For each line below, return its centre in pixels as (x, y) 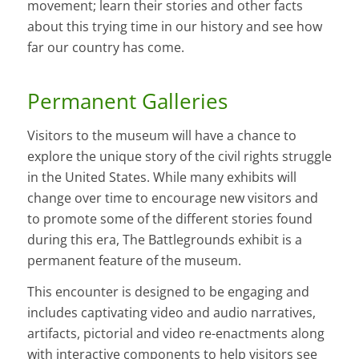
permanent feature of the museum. (134, 260)
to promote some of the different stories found (169, 218)
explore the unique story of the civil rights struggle (179, 156)
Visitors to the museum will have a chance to (161, 135)
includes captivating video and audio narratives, (171, 313)
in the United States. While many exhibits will (161, 177)
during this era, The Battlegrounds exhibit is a (164, 239)
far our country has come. (105, 48)
